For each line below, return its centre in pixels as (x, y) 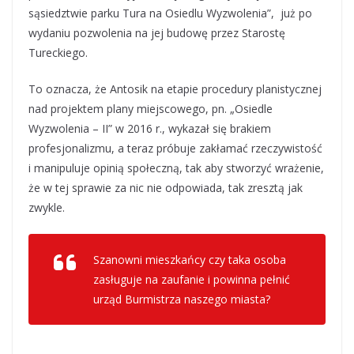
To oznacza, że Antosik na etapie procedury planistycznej (175, 89)
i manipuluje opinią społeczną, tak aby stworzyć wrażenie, (176, 168)
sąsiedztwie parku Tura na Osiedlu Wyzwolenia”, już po (170, 13)
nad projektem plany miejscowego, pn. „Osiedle (151, 109)
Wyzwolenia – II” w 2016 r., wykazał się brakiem (150, 128)
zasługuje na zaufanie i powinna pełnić (192, 279)
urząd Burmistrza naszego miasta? (182, 299)
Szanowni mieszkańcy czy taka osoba (190, 260)
